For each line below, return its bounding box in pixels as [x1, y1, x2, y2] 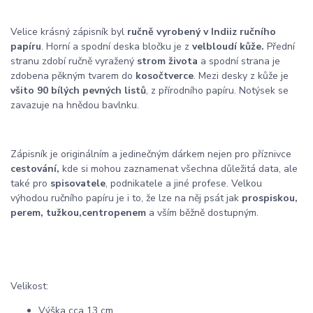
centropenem [82, 205, 146, 219]
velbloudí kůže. [189, 39, 264, 53]
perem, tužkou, [10, 205, 82, 219]
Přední [264, 39, 295, 53]
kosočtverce [136, 68, 194, 82]
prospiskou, [242, 191, 298, 205]
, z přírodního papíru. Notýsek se [146, 83, 289, 97]
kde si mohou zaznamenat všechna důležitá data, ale [59, 161, 298, 175]
